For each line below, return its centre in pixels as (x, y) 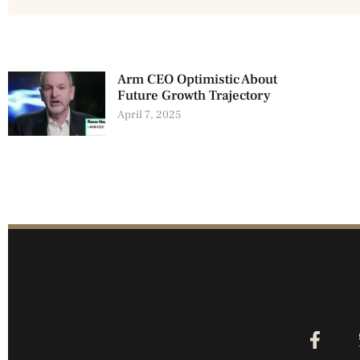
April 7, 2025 (149, 115)
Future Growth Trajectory (194, 95)
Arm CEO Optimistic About (197, 79)
